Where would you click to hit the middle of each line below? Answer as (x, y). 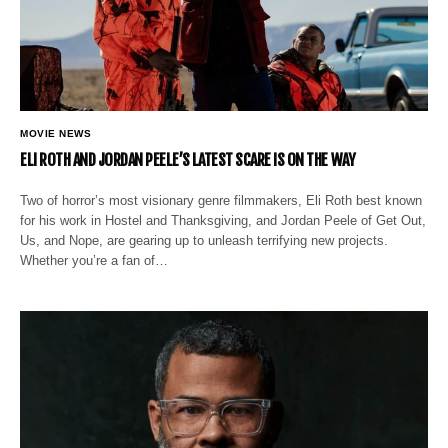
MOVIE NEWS (55, 133)
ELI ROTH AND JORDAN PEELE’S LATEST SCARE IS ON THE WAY (188, 159)
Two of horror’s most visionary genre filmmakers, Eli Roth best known (221, 200)
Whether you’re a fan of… (94, 260)
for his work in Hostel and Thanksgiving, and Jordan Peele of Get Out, (223, 220)
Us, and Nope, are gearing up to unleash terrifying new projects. (204, 240)
